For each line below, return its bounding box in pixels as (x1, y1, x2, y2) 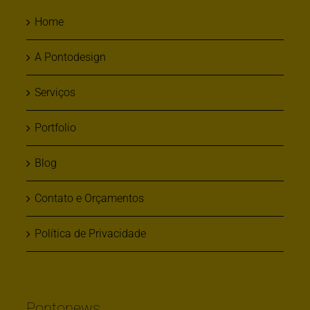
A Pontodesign (34, 50, 106, 64)
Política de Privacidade (34, 226, 146, 240)
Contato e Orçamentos (34, 191, 144, 205)
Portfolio (34, 120, 76, 134)
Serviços (34, 85, 75, 99)
